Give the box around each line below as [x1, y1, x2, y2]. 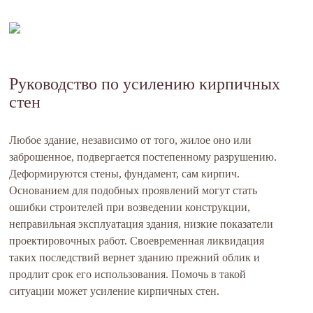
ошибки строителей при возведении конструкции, [9, 201, 251, 213]
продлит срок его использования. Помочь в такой [9, 268, 247, 280]
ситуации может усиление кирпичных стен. [9, 285, 220, 297]
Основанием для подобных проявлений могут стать [9, 184, 258, 196]
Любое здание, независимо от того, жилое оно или [9, 134, 252, 146]
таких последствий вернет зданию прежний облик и [9, 252, 261, 263]
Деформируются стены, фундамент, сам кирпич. [9, 168, 240, 180]
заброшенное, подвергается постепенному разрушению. [9, 151, 277, 163]
